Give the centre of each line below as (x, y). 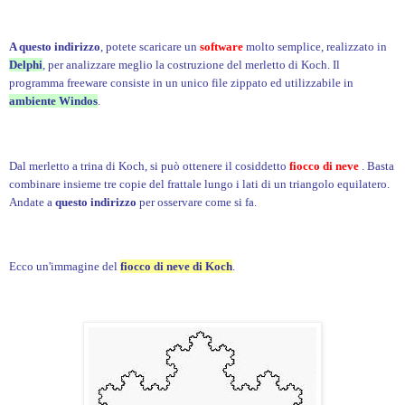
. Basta (377, 165)
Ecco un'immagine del (65, 267)
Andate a (32, 202)
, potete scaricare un (150, 47)
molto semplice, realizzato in (316, 47)
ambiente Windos (53, 101)
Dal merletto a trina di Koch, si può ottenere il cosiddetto (149, 165)
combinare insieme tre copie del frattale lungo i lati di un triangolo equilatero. (199, 184)
